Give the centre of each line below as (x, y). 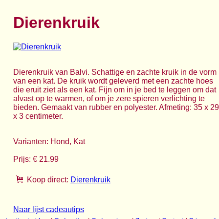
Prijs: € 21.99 (36, 159)
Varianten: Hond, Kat (49, 141)
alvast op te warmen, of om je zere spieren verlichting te (109, 98)
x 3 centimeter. (38, 116)
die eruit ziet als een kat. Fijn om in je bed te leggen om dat (115, 89)
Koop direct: (48, 179)
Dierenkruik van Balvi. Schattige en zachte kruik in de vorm (115, 72)
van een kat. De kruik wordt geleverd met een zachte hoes (113, 81)
